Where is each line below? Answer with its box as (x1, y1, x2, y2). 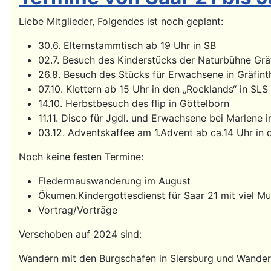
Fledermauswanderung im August (38, 174, 191, 187)
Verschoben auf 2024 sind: (19, 227, 142, 240)
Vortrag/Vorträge (38, 203, 117, 216)
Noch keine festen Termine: (19, 150, 143, 163)
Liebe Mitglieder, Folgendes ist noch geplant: (19, 15, 223, 27)
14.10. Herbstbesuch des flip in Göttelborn (38, 97, 229, 109)
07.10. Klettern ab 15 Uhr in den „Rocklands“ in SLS (38, 82, 268, 95)
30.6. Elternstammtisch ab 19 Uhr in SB (38, 39, 216, 51)
